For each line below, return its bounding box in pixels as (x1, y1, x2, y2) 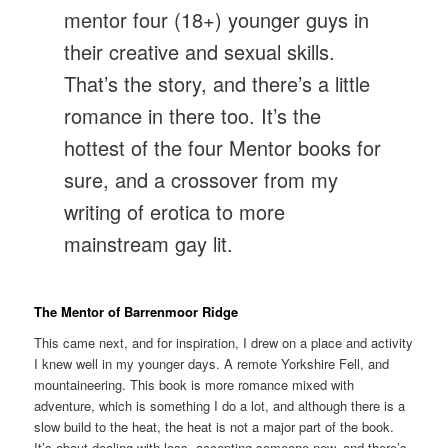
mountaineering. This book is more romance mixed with (34, 375, 355, 395)
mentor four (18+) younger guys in (64, 5, 370, 35)
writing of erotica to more (64, 197, 286, 227)
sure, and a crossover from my (64, 165, 339, 195)
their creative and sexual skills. (64, 37, 336, 67)
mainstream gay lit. (64, 229, 234, 259)
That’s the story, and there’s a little (64, 69, 371, 99)
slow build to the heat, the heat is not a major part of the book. (34, 417, 395, 437)
